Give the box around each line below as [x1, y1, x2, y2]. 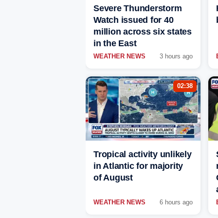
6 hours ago [160, 199, 193, 206]
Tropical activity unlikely [93, 149, 192, 160]
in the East [93, 38, 137, 49]
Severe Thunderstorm [93, 3, 182, 14]
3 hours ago [160, 53, 193, 60]
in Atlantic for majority [93, 161, 183, 171]
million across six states [93, 27, 192, 37]
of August [93, 173, 133, 183]
